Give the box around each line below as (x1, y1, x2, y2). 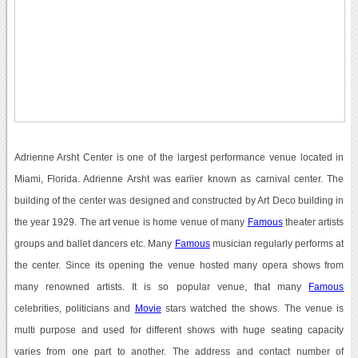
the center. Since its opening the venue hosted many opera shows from (14, 260, 344, 270)
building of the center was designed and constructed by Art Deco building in (14, 195, 344, 205)
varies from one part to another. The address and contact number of (14, 346, 344, 356)
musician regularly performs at (209, 238, 344, 249)
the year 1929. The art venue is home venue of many (14, 217, 248, 227)
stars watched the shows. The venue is (161, 303, 344, 313)
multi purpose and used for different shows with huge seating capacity (14, 324, 344, 335)
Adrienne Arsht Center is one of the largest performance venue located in (14, 152, 344, 162)
